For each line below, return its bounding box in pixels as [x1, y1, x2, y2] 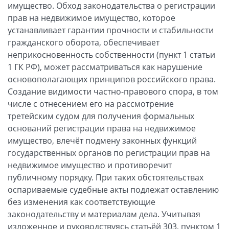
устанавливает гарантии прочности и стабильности [8, 24, 214, 36]
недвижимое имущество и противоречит [8, 159, 172, 171]
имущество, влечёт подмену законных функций [8, 134, 197, 146]
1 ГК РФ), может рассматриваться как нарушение [8, 61, 202, 73]
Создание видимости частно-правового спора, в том [8, 85, 218, 97]
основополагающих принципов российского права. [8, 73, 216, 85]
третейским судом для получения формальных [8, 110, 194, 122]
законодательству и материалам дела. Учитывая [8, 208, 200, 220]
